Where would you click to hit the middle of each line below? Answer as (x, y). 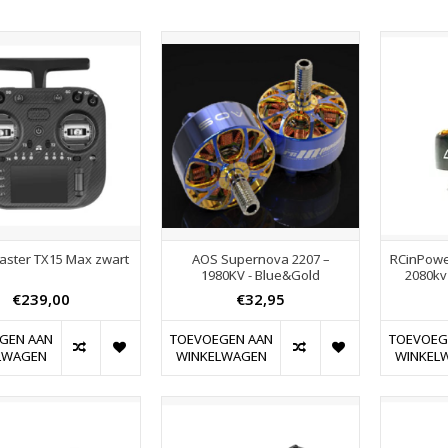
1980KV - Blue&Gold (261, 274)
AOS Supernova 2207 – (260, 258)
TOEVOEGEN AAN (221, 338)
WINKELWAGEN (221, 355)
